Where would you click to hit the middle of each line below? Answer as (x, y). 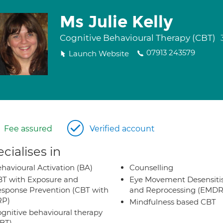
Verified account (122, 129)
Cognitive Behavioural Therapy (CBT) (138, 38)
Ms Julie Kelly (116, 22)
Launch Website (99, 54)
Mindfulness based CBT (173, 202)
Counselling (151, 167)
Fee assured (28, 129)
